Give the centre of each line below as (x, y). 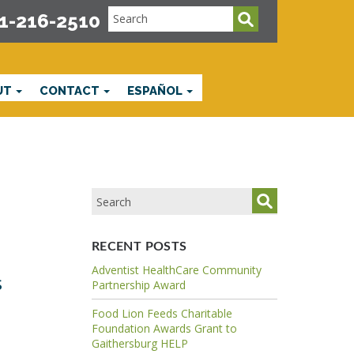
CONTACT (71, 90)
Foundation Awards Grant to (164, 328)
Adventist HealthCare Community (176, 269)
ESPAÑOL (156, 90)
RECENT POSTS (139, 246)
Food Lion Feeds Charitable (162, 313)
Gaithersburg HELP (139, 343)
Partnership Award (138, 284)
